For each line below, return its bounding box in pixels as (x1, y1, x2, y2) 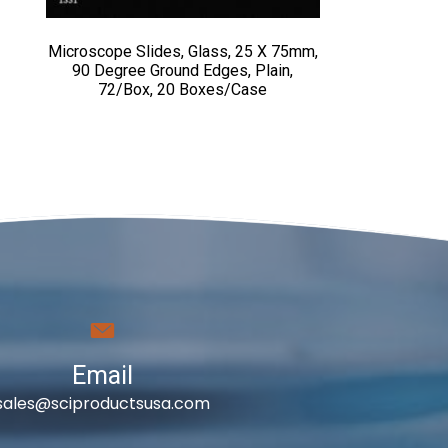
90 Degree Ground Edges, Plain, (72, 61, 294, 81)
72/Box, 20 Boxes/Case (98, 80, 268, 100)
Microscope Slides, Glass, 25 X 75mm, (47, 42, 318, 62)
